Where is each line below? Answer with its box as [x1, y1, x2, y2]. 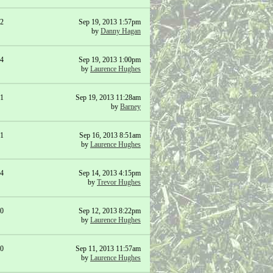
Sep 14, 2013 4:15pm [79, 169, 141, 177]
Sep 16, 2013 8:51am [79, 131, 141, 140]
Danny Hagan [101, 27, 141, 35]
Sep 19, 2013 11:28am [76, 93, 141, 102]
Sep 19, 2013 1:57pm [79, 18, 141, 26]
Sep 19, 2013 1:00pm [79, 55, 141, 64]
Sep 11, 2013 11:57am [76, 244, 141, 253]
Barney [120, 102, 141, 111]
